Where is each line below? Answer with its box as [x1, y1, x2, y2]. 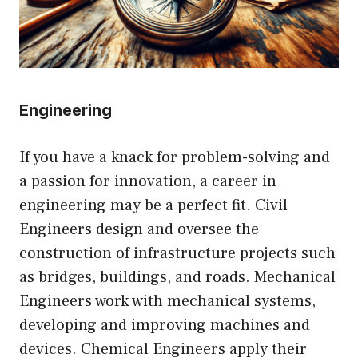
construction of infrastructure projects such [19, 242, 336, 264]
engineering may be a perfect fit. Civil [19, 194, 288, 216]
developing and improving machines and [19, 314, 310, 336]
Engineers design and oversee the [19, 218, 259, 240]
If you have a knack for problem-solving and [19, 146, 330, 168]
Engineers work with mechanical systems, [19, 290, 316, 312]
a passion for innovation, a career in [19, 170, 276, 192]
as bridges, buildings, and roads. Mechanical [19, 266, 336, 288]
